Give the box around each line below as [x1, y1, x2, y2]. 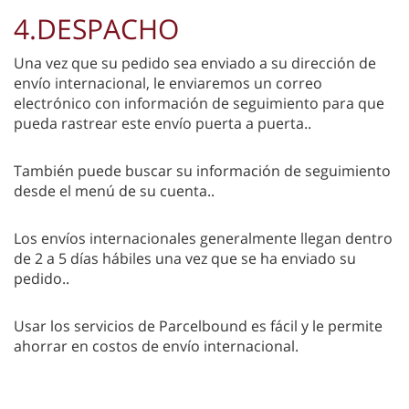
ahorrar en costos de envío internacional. [14, 335, 299, 356]
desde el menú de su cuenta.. [14, 180, 215, 201]
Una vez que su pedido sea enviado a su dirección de [14, 52, 376, 73]
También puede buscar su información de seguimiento [14, 160, 391, 181]
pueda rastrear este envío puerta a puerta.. [14, 112, 311, 133]
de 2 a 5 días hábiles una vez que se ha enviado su [14, 247, 356, 268]
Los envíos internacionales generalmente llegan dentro [14, 227, 393, 248]
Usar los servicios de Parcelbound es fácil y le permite [14, 315, 383, 336]
